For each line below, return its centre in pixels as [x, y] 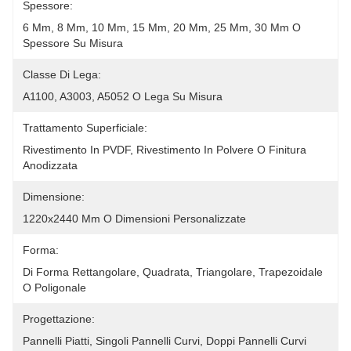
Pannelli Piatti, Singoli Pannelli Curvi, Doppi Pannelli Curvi [165, 341]
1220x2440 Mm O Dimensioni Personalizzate [134, 219]
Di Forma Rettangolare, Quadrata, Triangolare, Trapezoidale [173, 272]
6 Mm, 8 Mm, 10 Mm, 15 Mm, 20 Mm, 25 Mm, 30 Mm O [162, 27]
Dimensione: [54, 197]
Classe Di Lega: [62, 74]
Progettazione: [59, 319]
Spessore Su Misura [73, 43]
